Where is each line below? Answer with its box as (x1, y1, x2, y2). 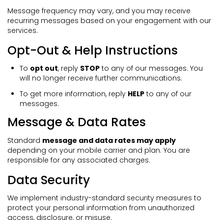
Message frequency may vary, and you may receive (7, 5, 191, 16)
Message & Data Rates (7, 113, 146, 131)
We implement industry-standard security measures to (7, 193, 201, 203)
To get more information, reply (20, 89, 128, 99)
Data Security (7, 171, 90, 189)
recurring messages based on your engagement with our (7, 15, 211, 26)
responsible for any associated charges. (7, 155, 150, 165)
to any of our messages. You (100, 63, 203, 74)
